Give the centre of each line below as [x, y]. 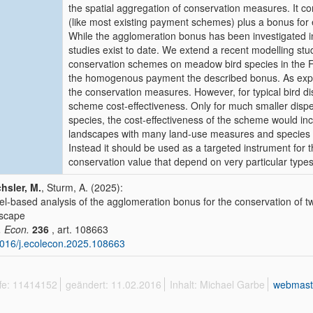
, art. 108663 [79, 229]
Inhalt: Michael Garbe [217, 284]
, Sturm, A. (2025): [82, 187]
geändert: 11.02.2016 [114, 284]
